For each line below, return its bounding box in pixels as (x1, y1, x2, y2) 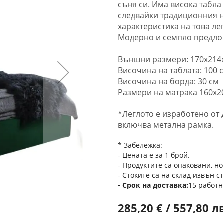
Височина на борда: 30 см (118, 76, 219, 87)
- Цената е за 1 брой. (118, 150, 190, 160)
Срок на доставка (122, 180, 187, 190)
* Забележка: (118, 140, 163, 150)
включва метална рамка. (118, 119, 214, 131)
